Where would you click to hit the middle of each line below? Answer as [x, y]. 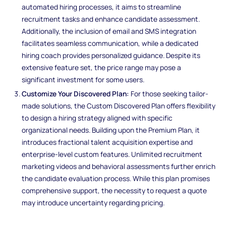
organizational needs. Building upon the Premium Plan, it [111, 130]
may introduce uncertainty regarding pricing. [93, 202]
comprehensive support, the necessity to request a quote [115, 190]
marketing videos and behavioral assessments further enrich [119, 166]
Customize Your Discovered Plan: [76, 93]
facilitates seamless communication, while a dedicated [110, 43]
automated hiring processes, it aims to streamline [102, 7]
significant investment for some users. [83, 79]
